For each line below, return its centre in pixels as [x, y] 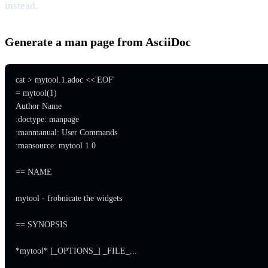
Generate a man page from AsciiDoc [98, 42]
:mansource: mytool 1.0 [55, 146]
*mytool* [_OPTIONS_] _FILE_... [76, 251]
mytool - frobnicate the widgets [68, 199]
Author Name [38, 106]
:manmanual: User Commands [66, 133]
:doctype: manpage [47, 120]
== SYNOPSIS [41, 225]
